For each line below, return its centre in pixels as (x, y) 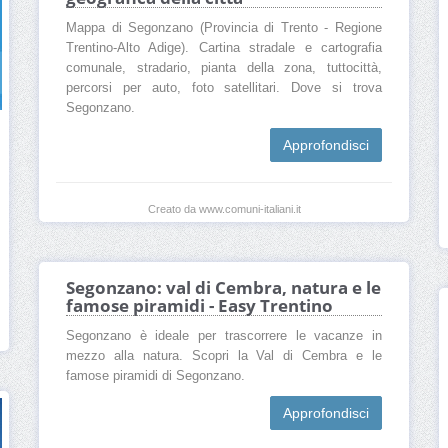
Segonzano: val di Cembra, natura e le (223, 288)
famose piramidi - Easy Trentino (199, 306)
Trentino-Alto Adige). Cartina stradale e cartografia (224, 48)
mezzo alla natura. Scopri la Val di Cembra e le (224, 356)
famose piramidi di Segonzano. (155, 376)
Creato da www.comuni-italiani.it (224, 209)
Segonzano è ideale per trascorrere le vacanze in (224, 336)
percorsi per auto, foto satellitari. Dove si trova (224, 88)
